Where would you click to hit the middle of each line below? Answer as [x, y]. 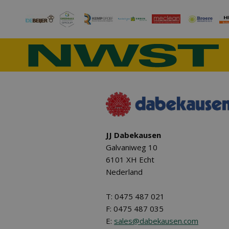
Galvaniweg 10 [132, 147]
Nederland [124, 172]
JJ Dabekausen [133, 135]
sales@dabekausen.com [156, 221]
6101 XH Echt [130, 159]
